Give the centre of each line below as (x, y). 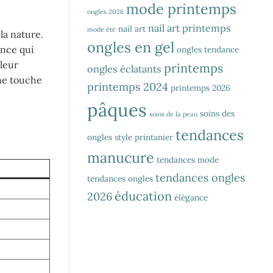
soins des (217, 113)
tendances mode (188, 159)
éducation (143, 196)
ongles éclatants (124, 69)
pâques (117, 109)
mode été (101, 29)
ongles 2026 (105, 11)
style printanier (144, 137)
